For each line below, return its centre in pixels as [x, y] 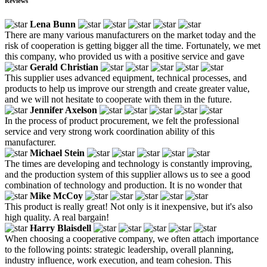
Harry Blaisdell [60, 228]
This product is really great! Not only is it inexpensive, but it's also [129, 206]
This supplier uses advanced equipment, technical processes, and [126, 77]
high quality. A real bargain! [57, 217]
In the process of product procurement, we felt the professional [122, 120]
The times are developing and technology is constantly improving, [128, 163]
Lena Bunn [53, 24]
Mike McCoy [56, 195]
